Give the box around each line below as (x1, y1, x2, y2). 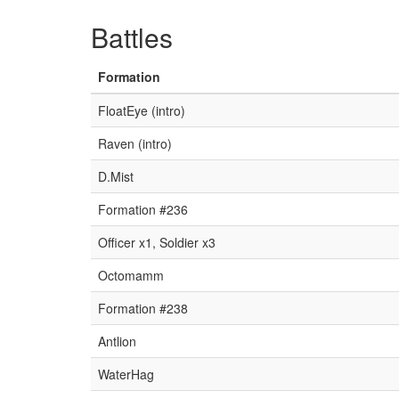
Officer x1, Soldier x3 (98, 233, 216, 251)
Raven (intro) (98, 134, 172, 152)
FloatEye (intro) (98, 102, 185, 119)
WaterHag (98, 365, 154, 383)
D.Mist (98, 167, 134, 185)
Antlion (98, 332, 136, 350)
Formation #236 (98, 200, 188, 218)
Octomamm (98, 266, 164, 284)
